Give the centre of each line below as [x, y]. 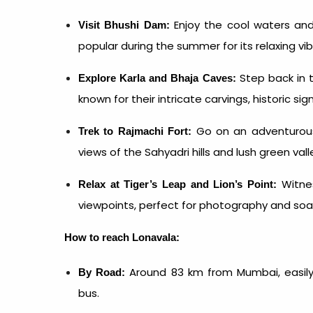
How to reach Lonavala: [122, 237]
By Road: [104, 272]
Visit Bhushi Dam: [124, 25]
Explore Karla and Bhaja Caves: [157, 78]
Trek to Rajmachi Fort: [135, 131]
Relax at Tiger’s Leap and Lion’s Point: [177, 184]
